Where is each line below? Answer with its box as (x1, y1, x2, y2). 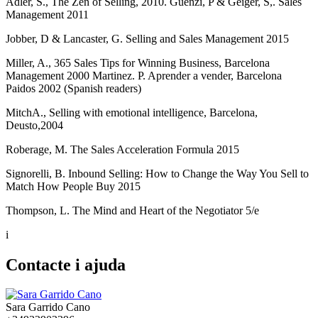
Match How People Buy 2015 (6, 180, 141, 192)
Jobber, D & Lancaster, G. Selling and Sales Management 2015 (6, 32, 289, 45)
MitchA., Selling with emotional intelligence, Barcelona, (6, 106, 258, 119)
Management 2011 (6, 8, 89, 21)
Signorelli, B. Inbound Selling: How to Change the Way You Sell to (6, 167, 309, 180)
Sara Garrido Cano (6, 301, 90, 314)
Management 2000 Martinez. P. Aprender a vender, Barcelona (6, 69, 282, 82)
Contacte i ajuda (6, 255, 126, 274)
